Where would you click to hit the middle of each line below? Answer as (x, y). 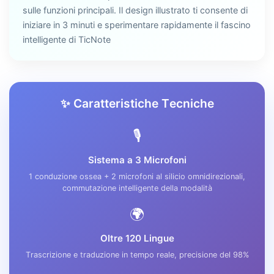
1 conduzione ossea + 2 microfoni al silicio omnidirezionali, (137, 177)
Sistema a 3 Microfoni (137, 160)
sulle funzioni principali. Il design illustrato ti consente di (135, 10)
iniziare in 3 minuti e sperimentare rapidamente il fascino (137, 25)
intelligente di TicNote (67, 40)
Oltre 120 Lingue (137, 239)
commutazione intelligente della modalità (137, 188)
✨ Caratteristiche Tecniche (137, 104)
